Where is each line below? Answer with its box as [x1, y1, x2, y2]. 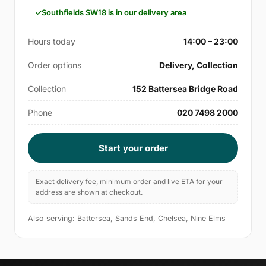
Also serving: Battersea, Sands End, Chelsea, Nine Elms [28, 214, 226, 223]
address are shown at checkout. [36, 188, 142, 197]
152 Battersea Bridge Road [132, 84, 238, 94]
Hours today [28, 36, 75, 47]
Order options [28, 60, 81, 71]
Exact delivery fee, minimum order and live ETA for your [36, 177, 223, 186]
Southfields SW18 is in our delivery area [42, 8, 186, 18]
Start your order [98, 142, 168, 154]
